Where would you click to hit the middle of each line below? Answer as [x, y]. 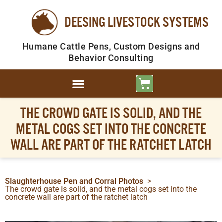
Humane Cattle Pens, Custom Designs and [111, 46]
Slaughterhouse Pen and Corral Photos [74, 181]
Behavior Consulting [111, 58]
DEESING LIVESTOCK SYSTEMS [136, 22]
